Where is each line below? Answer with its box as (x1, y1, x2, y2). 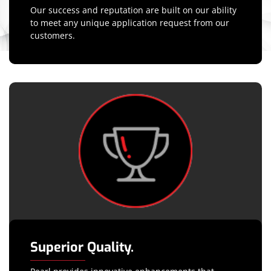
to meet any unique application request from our (30, 17, 229, 29)
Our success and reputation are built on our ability (30, 4, 237, 16)
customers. (30, 30, 75, 42)
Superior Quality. (30, 238, 134, 256)
